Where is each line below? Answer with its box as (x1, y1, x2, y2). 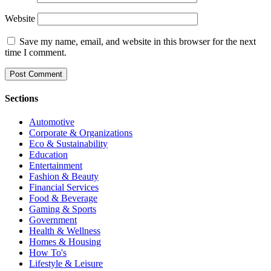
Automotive (29, 117, 74, 128)
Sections (5, 93, 38, 104)
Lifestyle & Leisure (29, 258, 103, 269)
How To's (29, 247, 67, 258)
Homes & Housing (29, 237, 101, 247)
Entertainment (29, 160, 82, 171)
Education (29, 149, 68, 160)
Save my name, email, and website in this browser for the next (19, 36, 256, 47)
